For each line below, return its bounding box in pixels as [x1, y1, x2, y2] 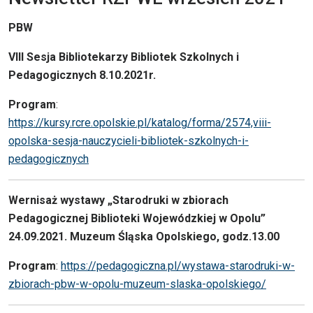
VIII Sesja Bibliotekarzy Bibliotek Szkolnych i [8, 50, 239, 64]
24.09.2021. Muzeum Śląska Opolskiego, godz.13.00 [8, 230, 285, 244]
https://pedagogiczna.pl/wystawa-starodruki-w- [61, 259, 295, 273]
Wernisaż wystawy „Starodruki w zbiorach [8, 194, 228, 208]
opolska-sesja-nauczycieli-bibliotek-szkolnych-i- [8, 134, 249, 148]
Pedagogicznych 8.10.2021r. [8, 68, 161, 82]
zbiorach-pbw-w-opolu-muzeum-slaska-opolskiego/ [8, 277, 266, 291]
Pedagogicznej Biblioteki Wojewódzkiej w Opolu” [8, 212, 265, 226]
